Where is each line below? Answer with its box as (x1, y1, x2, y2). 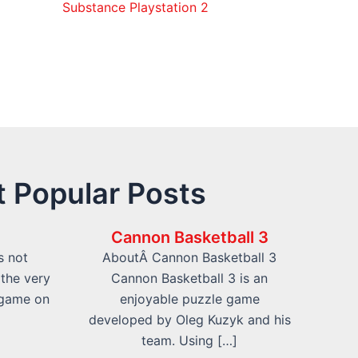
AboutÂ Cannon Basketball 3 (102, 249, 277, 265)
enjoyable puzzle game (119, 291, 260, 307)
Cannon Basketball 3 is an (111, 270, 268, 286)
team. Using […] (141, 332, 238, 348)
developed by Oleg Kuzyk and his (88, 312, 291, 328)
